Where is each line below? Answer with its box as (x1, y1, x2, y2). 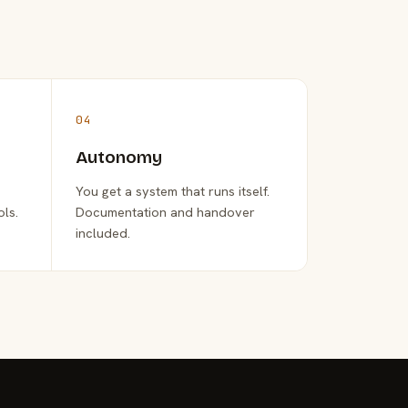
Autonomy (75, 147, 162, 168)
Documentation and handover (75, 203, 255, 220)
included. (75, 224, 130, 241)
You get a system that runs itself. (75, 182, 270, 199)
